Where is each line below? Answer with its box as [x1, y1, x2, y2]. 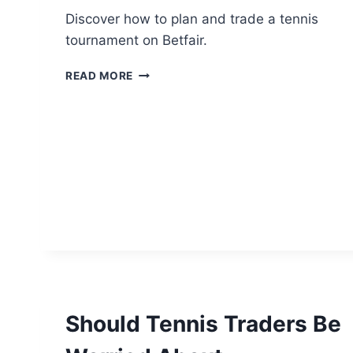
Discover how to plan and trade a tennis [65, 11, 318, 28]
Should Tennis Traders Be [65, 310, 341, 338]
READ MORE [65, 69, 134, 83]
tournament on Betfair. [65, 32, 207, 49]
